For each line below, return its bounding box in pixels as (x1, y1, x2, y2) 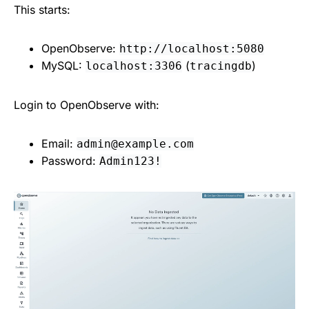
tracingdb (190, 59, 252, 72)
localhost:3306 (86, 59, 182, 72)
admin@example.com (77, 137, 194, 150)
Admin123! (99, 154, 161, 168)
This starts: (14, 2, 70, 17)
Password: (41, 153, 99, 168)
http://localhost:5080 (119, 41, 264, 55)
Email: (41, 136, 77, 150)
